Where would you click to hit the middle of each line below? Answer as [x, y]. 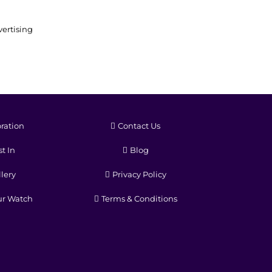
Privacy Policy [139, 175]
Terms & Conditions [139, 199]
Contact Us [139, 126]
